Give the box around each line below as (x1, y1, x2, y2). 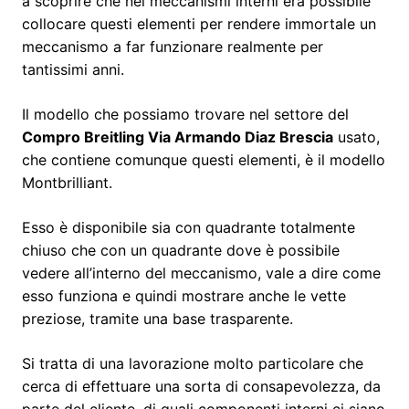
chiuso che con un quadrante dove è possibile (22, 240, 340, 259)
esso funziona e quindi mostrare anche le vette (22, 286, 346, 305)
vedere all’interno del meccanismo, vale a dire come (22, 263, 381, 282)
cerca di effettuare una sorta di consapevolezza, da (22, 376, 381, 395)
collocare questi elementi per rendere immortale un (22, 14, 376, 33)
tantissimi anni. (22, 59, 124, 79)
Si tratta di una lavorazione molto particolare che (22, 353, 363, 372)
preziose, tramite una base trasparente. (22, 309, 293, 328)
